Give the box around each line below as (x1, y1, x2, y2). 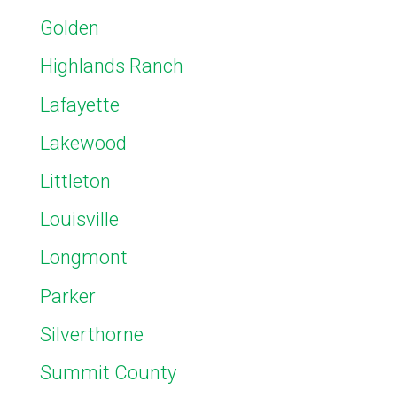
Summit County (40, 361, 176, 384)
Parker (40, 284, 96, 307)
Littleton (40, 170, 111, 193)
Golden (40, 17, 99, 40)
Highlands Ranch (40, 55, 183, 78)
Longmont (40, 246, 128, 269)
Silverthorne (40, 323, 144, 346)
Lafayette (40, 93, 120, 116)
